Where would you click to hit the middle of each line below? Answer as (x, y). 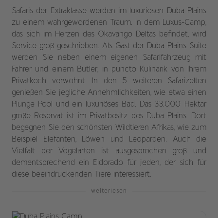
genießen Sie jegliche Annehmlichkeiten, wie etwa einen (109, 93)
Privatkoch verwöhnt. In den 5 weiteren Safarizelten (109, 81)
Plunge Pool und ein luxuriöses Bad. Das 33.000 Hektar (109, 105)
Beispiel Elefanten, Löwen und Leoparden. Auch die (109, 140)
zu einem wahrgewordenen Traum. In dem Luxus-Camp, (109, 23)
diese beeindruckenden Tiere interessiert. (82, 175)
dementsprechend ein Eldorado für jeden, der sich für (109, 163)
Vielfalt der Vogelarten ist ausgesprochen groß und (109, 151)
